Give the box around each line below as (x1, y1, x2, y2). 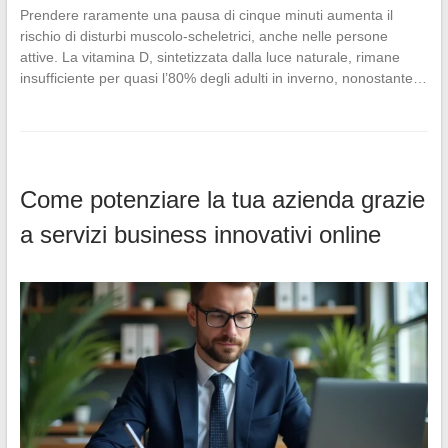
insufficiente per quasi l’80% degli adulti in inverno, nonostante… (19, 70, 427, 87)
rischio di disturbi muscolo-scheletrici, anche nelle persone (19, 28, 388, 45)
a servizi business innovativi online (19, 221, 381, 249)
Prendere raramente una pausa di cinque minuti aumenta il (19, 7, 393, 24)
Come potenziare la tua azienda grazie (19, 186, 425, 214)
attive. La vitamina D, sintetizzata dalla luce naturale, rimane (19, 49, 400, 66)
